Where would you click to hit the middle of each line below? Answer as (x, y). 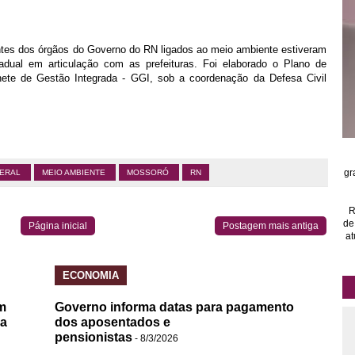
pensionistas (94, 337)
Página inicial (57, 226)
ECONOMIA (91, 275)
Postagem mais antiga (271, 226)
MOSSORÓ (149, 172)
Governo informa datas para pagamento (174, 307)
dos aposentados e (113, 322)
